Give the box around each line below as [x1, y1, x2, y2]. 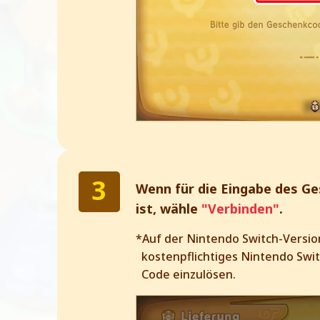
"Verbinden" [201, 199, 279, 217]
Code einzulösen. [141, 266, 236, 282]
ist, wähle [136, 199, 201, 217]
